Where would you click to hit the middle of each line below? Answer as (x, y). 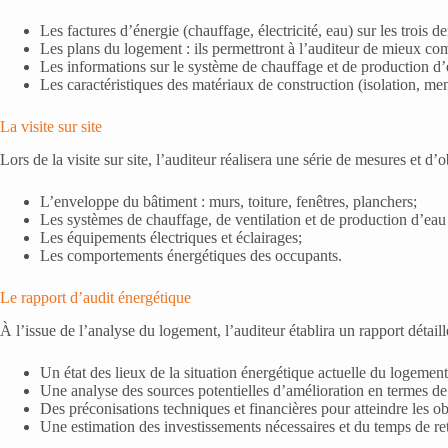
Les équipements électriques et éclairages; (171, 237)
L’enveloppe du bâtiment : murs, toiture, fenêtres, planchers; (228, 201)
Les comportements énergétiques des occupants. (191, 255)
